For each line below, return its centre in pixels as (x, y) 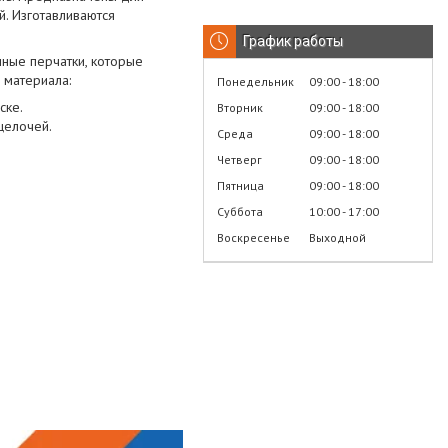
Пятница (240, 185)
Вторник (240, 107)
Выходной (337, 237)
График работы (293, 40)
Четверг (239, 159)
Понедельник (255, 81)
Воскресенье (253, 237)
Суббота (240, 211)
